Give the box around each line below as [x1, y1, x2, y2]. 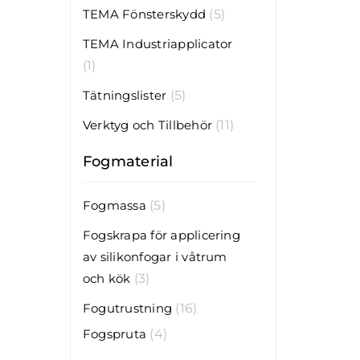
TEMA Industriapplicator [82, 35, 233, 51]
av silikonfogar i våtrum [82, 248, 227, 264]
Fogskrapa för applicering [82, 227, 240, 243]
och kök [82, 270, 131, 286]
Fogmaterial [82, 152, 174, 170]
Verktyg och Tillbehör [82, 117, 212, 133]
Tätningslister [82, 87, 167, 103]
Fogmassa [82, 197, 146, 213]
